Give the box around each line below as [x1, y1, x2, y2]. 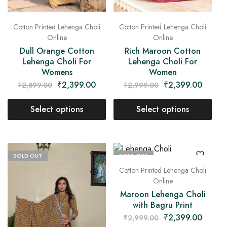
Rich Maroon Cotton [125, 45, 201, 57]
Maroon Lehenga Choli [120, 188, 206, 200]
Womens [41, 66, 72, 78]
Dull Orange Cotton [19, 45, 94, 57]
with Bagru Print [133, 199, 193, 211]
